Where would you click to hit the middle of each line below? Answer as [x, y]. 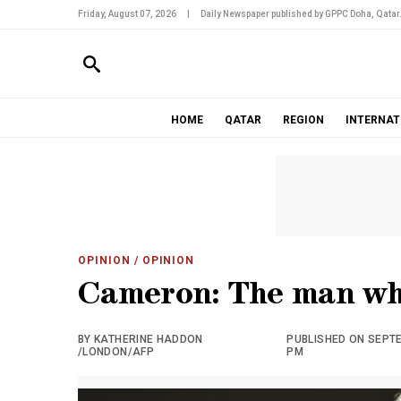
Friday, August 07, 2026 [127, 14]
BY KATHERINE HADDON [141, 339]
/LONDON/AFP [116, 352]
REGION [303, 120]
